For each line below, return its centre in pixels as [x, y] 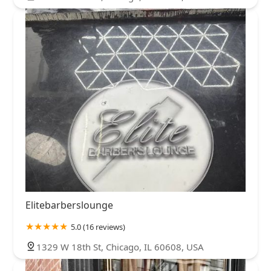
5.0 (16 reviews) [98, 227]
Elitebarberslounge [69, 205]
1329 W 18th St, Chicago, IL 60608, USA [120, 247]
